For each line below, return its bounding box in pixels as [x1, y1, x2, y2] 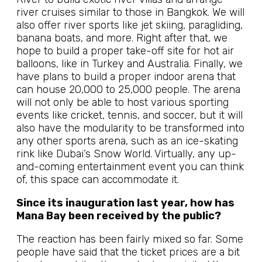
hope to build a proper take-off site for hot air [16, 44, 234, 57]
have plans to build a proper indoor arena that [16, 70, 236, 83]
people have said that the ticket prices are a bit [16, 246, 240, 258]
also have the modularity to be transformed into [16, 122, 244, 135]
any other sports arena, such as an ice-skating [16, 135, 238, 147]
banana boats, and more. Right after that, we [16, 32, 227, 44]
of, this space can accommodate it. [16, 173, 179, 186]
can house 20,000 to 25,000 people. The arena [16, 83, 240, 96]
